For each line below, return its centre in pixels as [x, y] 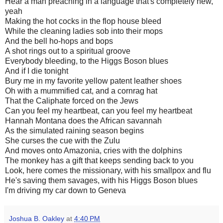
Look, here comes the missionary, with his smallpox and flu [108, 170]
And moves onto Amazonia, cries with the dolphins [94, 150]
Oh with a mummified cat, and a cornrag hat [81, 91]
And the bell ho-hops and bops [59, 41]
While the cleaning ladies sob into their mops [84, 31]
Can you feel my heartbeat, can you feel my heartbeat [99, 111]
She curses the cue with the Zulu [62, 140]
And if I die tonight [37, 71]
